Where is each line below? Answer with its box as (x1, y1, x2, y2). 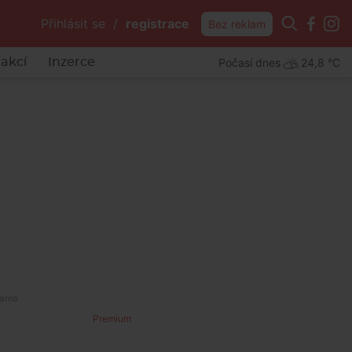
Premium (93, 313, 132, 324)
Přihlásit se (41, 16, 105, 31)
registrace (126, 16, 189, 31)
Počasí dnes (218, 55, 280, 69)
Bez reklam (208, 17, 266, 31)
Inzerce (47, 56, 95, 68)
